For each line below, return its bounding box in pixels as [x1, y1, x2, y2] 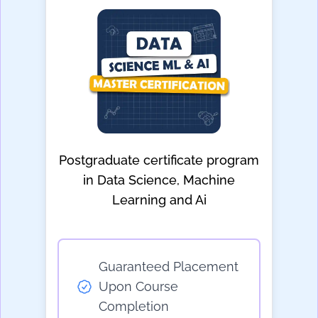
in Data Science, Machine [83, 172, 235, 188]
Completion [99, 299, 169, 314]
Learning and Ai [111, 192, 207, 208]
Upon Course [99, 279, 178, 295]
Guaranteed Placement [99, 259, 238, 275]
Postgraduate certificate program [59, 153, 259, 168]
